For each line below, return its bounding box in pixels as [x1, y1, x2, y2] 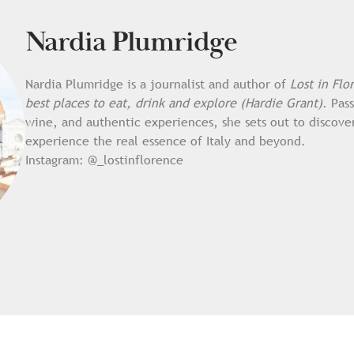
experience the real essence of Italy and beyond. [24, 132, 306, 149]
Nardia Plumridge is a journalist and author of [24, 75, 290, 92]
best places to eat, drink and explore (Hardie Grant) [24, 94, 322, 111]
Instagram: [24, 151, 88, 168]
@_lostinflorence [87, 151, 183, 168]
